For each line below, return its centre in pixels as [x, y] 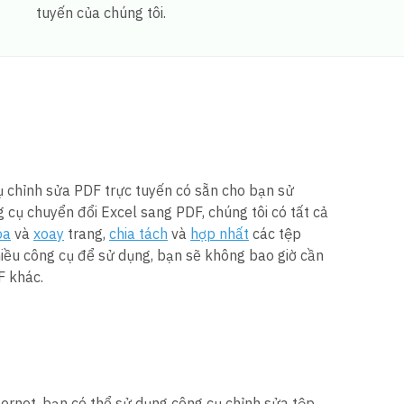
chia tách [138, 233]
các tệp [275, 233]
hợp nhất [220, 233]
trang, [87, 233]
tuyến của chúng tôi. [101, 12]
